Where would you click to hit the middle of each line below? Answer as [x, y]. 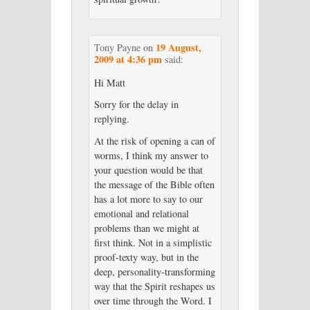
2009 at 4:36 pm [128, 59]
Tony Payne [117, 47]
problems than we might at [146, 228]
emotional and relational [141, 214]
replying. [111, 119]
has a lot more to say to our [148, 199]
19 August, [178, 47]
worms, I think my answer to [151, 156]
